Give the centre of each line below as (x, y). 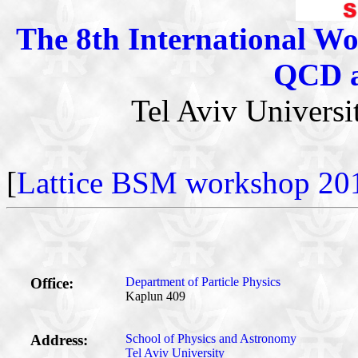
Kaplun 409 (155, 296)
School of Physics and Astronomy (211, 338)
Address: (59, 340)
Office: (52, 283)
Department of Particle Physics (203, 281)
